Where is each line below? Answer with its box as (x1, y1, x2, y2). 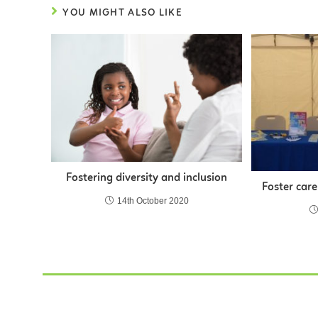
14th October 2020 (116, 195, 189, 206)
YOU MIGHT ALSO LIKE (62, 8, 183, 18)
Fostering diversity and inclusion (66, 172, 228, 184)
